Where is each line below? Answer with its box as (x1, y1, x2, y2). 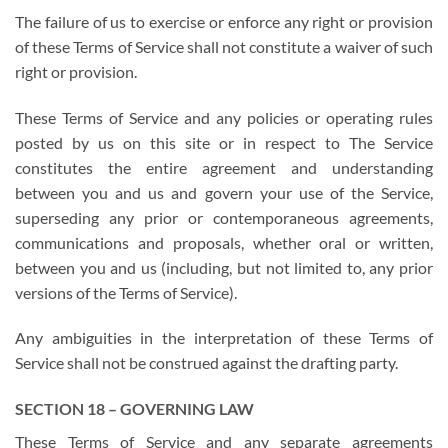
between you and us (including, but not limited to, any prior (15, 257, 433, 277)
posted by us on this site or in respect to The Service (15, 132, 433, 152)
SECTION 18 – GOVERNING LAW (15, 399, 254, 419)
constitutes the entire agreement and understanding (15, 157, 433, 177)
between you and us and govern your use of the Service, (15, 182, 433, 202)
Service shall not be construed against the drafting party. (15, 353, 398, 373)
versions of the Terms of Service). (15, 282, 237, 302)
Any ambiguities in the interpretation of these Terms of (15, 328, 433, 348)
